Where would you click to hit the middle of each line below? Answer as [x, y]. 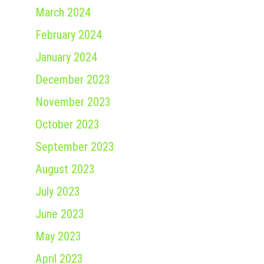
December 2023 [73, 80]
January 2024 [66, 57]
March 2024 [63, 13]
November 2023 [73, 102]
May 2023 [58, 237]
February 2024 [69, 35]
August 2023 [65, 169]
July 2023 [58, 192]
